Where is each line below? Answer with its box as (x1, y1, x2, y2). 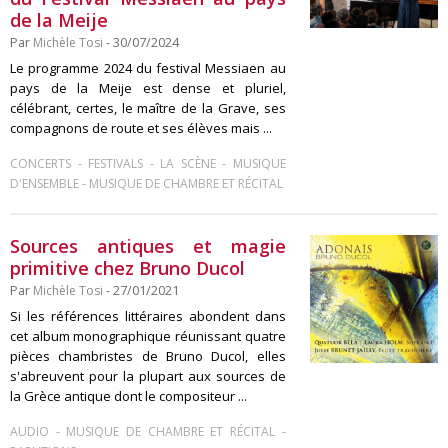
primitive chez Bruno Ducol (10, 256, 245, 280)
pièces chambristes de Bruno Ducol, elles (10, 347, 286, 365)
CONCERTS (10, 155, 71, 172)
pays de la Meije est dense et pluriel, (10, 79, 286, 97)
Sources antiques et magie (10, 234, 286, 258)
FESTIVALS (88, 155, 144, 172)
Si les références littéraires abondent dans (10, 307, 286, 325)
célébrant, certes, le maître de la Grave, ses (10, 99, 286, 117)
